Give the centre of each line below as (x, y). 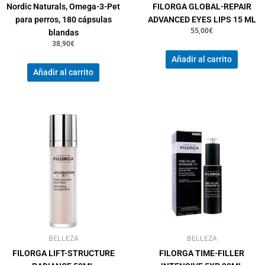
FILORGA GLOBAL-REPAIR (202, 6)
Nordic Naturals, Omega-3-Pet (63, 6)
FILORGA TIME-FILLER (202, 253)
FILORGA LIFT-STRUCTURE (63, 253)
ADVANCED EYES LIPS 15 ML (202, 19)
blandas (63, 32)
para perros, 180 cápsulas (63, 19)
